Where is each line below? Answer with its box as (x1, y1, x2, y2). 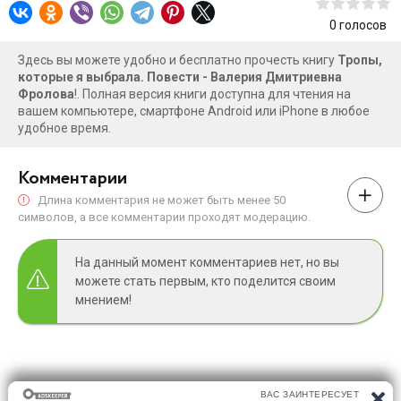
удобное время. (18, 120, 111, 135)
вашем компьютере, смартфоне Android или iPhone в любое (18, 103, 370, 118)
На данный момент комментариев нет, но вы (75, 254, 339, 269)
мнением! (75, 292, 132, 307)
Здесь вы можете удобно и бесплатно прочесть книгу (18, 52, 337, 67)
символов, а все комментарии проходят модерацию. (18, 209, 311, 224)
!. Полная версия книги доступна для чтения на (74, 86, 351, 101)
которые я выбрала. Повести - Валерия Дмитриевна (18, 69, 342, 84)
